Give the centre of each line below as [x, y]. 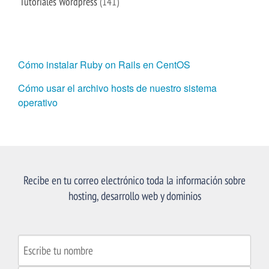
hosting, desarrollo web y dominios [134, 195]
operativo [38, 103]
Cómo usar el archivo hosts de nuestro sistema [117, 88]
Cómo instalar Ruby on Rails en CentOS [104, 65]
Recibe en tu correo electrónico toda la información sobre [134, 180]
